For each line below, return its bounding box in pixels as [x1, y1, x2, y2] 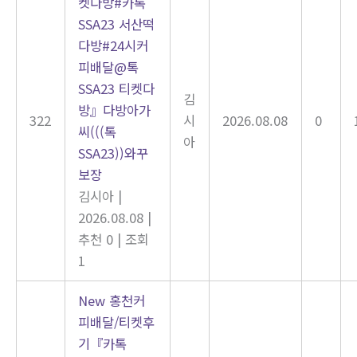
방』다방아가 [78, 100, 151, 120]
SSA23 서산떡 [78, 14, 155, 33]
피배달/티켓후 [78, 312, 155, 331]
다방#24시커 [78, 35, 149, 55]
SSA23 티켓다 [78, 78, 155, 98]
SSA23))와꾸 [78, 143, 149, 163]
